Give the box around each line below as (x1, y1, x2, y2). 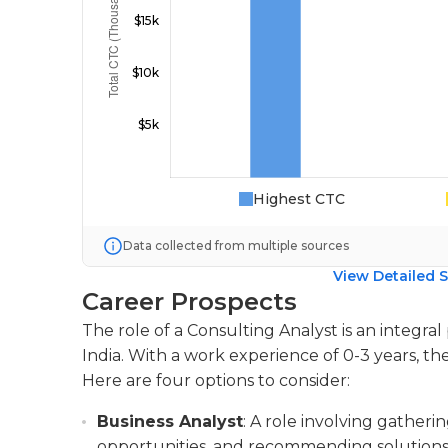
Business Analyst (97, 412, 243, 431)
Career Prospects (82, 287, 297, 316)
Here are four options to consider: (82, 371, 350, 390)
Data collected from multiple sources (123, 238, 349, 253)
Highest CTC (252, 190, 345, 208)
